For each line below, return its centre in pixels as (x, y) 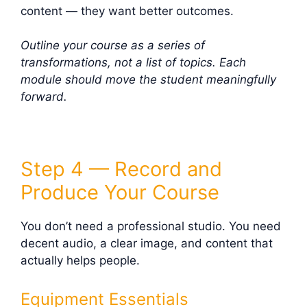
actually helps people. (80, 261)
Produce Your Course (120, 193)
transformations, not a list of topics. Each (133, 63)
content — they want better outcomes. (127, 11)
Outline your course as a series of (113, 46)
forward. (44, 97)
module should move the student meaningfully (148, 80)
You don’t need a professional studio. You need (151, 226)
